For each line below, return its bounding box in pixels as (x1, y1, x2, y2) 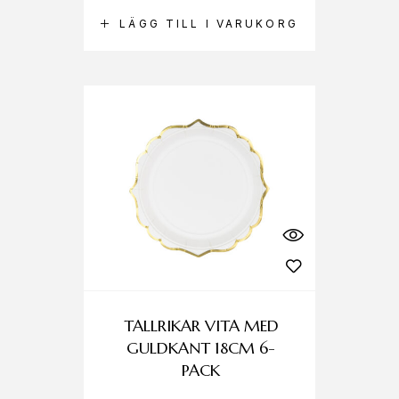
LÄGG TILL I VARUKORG (119, 17, 298, 30)
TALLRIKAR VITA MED (123, 315, 279, 336)
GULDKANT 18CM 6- (126, 338, 276, 358)
